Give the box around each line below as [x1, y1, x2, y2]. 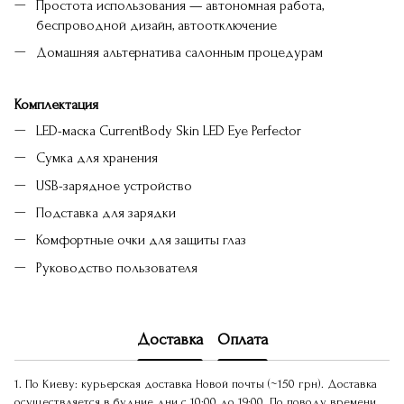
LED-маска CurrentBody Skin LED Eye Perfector [36, 122, 301, 139]
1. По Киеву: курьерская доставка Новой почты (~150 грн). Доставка [14, 377, 377, 391]
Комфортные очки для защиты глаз [36, 232, 246, 249]
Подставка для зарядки [36, 204, 176, 221]
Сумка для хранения [36, 150, 158, 167]
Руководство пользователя [36, 259, 197, 276]
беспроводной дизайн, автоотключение [36, 17, 277, 34]
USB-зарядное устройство [36, 177, 192, 194]
